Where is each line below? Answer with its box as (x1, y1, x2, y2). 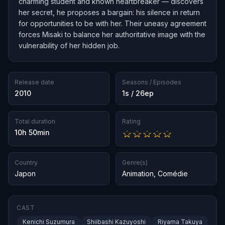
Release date (15, 78, 54, 86)
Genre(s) (122, 159, 148, 167)
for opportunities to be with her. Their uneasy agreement (19, 19, 206, 28)
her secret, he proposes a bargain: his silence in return (19, 8, 200, 17)
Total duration (15, 118, 55, 125)
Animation (122, 169, 154, 178)
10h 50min (15, 128, 50, 137)
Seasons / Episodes (122, 78, 181, 86)
